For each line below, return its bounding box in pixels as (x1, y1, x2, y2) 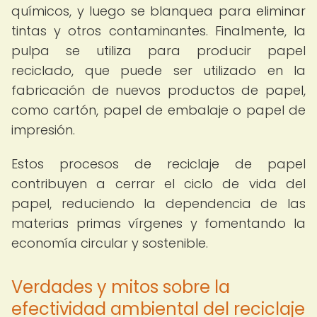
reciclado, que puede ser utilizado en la (11, 62, 306, 79)
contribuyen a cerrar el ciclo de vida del (11, 175, 306, 192)
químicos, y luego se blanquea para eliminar (11, 2, 306, 20)
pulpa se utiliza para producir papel (11, 42, 306, 59)
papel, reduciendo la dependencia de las (11, 195, 306, 212)
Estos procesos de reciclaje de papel (11, 155, 306, 173)
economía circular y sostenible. (11, 234, 208, 252)
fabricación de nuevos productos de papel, (11, 81, 306, 99)
